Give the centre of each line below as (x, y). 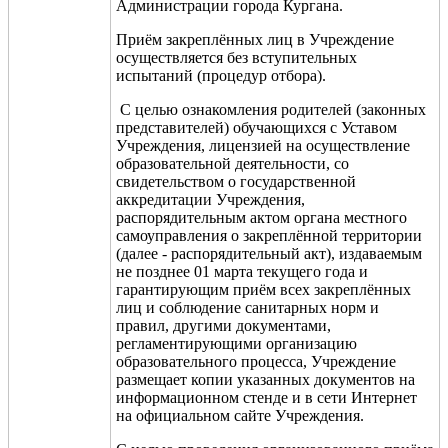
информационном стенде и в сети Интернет (266, 397)
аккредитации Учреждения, (210, 199)
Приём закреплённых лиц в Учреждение (255, 39)
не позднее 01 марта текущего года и (242, 271)
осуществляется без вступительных (236, 57)
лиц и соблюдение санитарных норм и (247, 307)
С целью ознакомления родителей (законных (271, 109)
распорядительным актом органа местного (261, 217)
